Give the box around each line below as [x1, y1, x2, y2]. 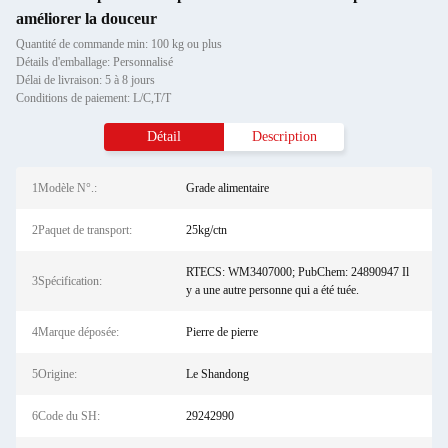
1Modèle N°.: [32, 181, 97, 195]
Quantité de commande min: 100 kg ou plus [16, 37, 222, 51]
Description [251, 129, 317, 144]
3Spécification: [32, 274, 102, 288]
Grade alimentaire [185, 181, 269, 195]
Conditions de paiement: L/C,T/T [16, 91, 171, 105]
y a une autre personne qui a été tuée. [185, 283, 359, 297]
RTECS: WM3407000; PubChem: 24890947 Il [185, 265, 409, 279]
